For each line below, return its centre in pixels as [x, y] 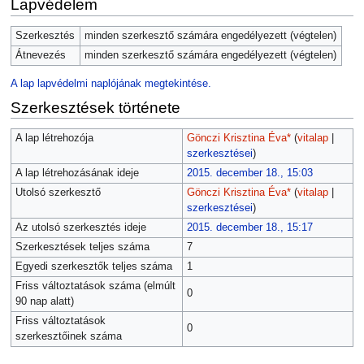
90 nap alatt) [44, 302]
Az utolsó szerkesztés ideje [80, 228]
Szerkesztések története [95, 107]
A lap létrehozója [54, 139]
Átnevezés [40, 56]
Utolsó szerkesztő [58, 193]
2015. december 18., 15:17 [249, 228]
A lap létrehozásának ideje [77, 173]
